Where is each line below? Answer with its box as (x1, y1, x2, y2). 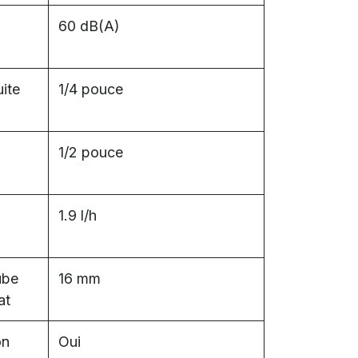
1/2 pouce (58, 144, 123, 161)
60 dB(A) (58, 18, 120, 34)
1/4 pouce (58, 81, 123, 97)
